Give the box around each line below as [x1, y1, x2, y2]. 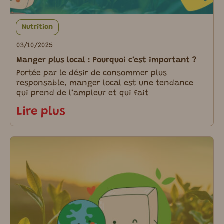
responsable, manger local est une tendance [16, 79, 193, 87]
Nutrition [22, 24, 53, 31]
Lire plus [16, 105, 65, 118]
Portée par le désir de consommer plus [16, 69, 167, 77]
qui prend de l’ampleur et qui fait [16, 89, 149, 97]
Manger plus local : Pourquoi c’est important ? [16, 56, 196, 64]
